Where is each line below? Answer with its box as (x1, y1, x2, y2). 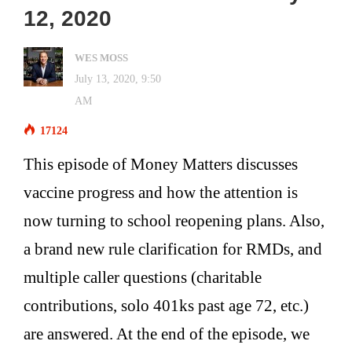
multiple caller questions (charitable (24, 268, 262, 287)
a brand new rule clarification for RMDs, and (24, 240, 322, 258)
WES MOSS (75, 52, 128, 64)
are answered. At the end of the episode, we (24, 324, 310, 343)
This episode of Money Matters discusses (24, 155, 298, 174)
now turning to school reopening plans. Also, (24, 211, 324, 230)
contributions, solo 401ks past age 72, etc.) (24, 296, 309, 315)
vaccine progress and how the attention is (24, 183, 298, 202)
